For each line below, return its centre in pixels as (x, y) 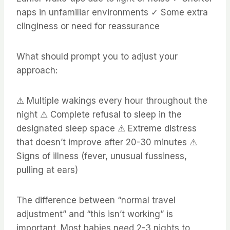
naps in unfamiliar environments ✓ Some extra (112, 12)
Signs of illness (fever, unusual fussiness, (102, 156)
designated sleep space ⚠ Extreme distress (107, 128)
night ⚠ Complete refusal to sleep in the (99, 114)
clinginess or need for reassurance (88, 26)
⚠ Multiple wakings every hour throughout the (112, 100)
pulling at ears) (47, 170)
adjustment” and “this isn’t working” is (95, 214)
